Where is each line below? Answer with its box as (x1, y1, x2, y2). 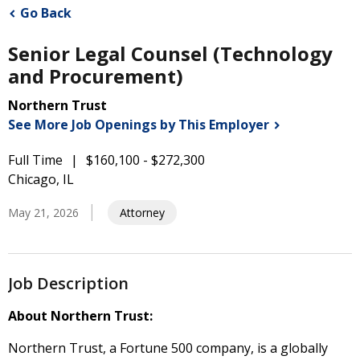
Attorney (120, 205, 165, 220)
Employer (209, 116, 269, 133)
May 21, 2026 (8, 205, 79, 220)
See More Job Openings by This (8, 116, 209, 133)
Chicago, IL (8, 170, 74, 188)
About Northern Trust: (8, 307, 153, 325)
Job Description (8, 272, 129, 294)
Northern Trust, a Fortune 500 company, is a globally (8, 339, 328, 357)
